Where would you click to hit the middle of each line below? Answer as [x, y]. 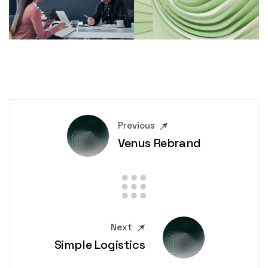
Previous [137, 126]
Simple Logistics [100, 245]
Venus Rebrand [159, 143]
